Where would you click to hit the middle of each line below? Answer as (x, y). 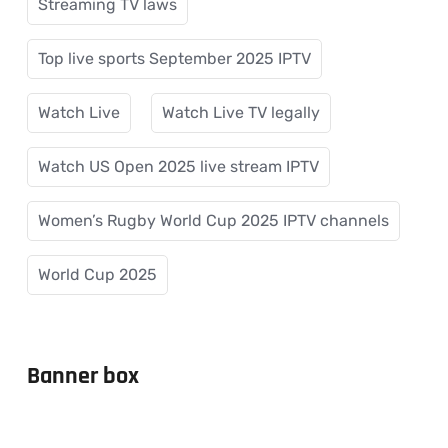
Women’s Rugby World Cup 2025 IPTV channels (213, 220)
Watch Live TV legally (241, 112)
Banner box (83, 375)
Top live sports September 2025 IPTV (174, 58)
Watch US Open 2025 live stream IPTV (178, 166)
